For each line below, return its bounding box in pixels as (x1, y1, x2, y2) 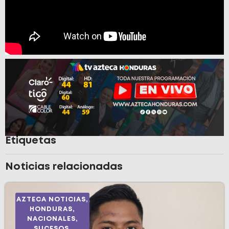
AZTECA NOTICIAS (16, 196, 86, 202)
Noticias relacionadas (5, 162, 123, 172)
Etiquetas (5, 135, 56, 146)
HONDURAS (30, 206, 73, 212)
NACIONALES (27, 216, 76, 222)
